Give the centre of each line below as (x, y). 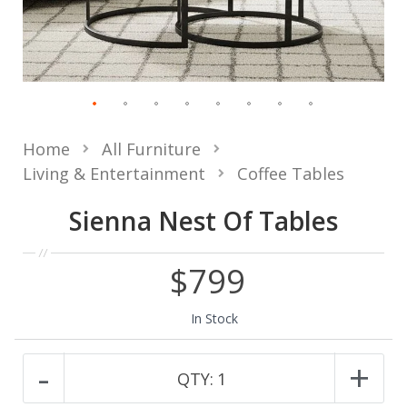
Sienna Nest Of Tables (203, 220)
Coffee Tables (291, 173)
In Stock (214, 318)
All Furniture (151, 149)
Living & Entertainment (114, 173)
